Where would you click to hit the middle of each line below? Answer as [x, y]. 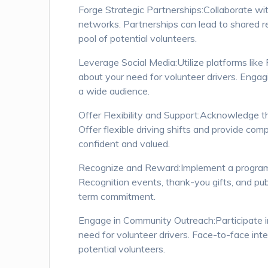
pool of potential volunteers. [138, 39]
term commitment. [117, 197]
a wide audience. [114, 91]
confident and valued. [124, 144]
